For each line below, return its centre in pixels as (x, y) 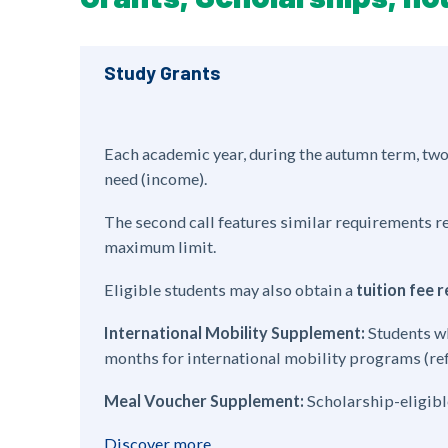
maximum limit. (160, 246)
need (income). (155, 178)
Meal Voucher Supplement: (204, 400)
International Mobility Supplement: (234, 332)
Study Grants (162, 72)
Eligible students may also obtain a (230, 289)
